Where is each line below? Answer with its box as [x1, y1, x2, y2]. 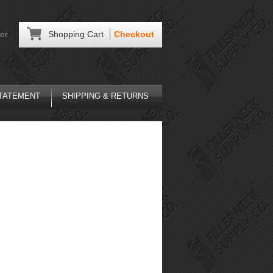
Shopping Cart [48, 29, 104, 39]
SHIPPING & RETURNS [62, 91, 149, 101]
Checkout [113, 29, 154, 39]
